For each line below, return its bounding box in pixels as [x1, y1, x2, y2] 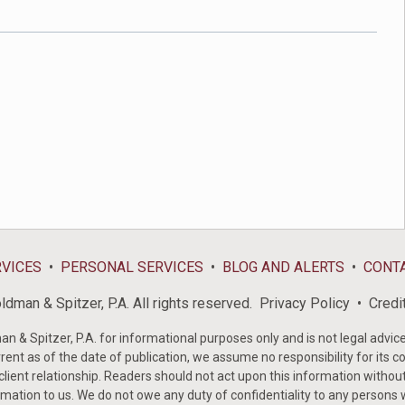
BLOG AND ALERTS [222, 259, 344, 276]
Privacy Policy [259, 295, 350, 312]
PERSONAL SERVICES [61, 259, 203, 276]
